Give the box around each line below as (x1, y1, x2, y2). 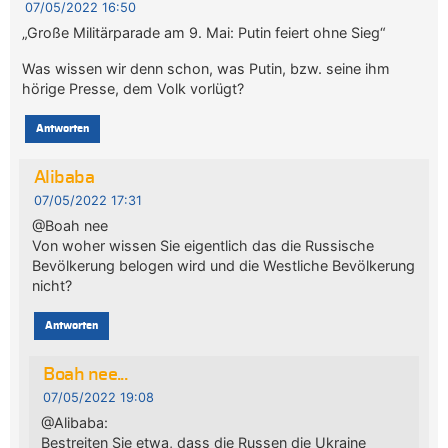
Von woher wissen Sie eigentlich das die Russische (31, 237, 374, 255)
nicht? (31, 277, 72, 295)
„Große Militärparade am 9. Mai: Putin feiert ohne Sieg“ (22, 24, 386, 42)
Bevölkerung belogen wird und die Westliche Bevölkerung (31, 257, 415, 275)
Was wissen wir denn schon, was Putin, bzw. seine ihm (22, 60, 391, 78)
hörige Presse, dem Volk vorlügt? (22, 80, 245, 98)
